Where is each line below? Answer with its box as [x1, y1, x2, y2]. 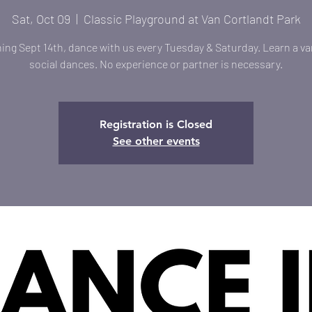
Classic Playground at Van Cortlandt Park [83, 11, 301, 26]
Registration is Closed [100, 118, 212, 131]
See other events [112, 134, 200, 148]
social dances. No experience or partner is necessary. [29, 57, 283, 70]
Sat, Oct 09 [11, 11, 70, 26]
